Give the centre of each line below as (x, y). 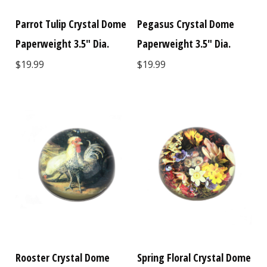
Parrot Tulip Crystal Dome (71, 24)
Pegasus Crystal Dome (186, 24)
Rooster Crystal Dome (63, 257)
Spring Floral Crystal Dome (194, 257)
